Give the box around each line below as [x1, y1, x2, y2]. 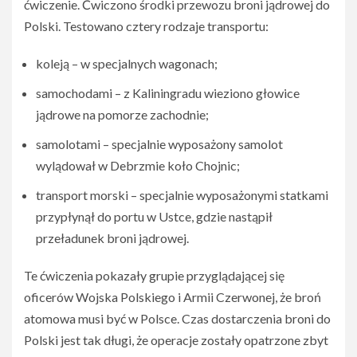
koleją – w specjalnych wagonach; [36, 56, 218, 72]
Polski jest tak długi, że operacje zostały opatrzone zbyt [24, 332, 328, 348]
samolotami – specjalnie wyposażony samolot [36, 136, 283, 152]
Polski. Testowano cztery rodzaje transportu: [24, 18, 269, 34]
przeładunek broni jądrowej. [36, 230, 189, 246]
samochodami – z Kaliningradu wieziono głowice [36, 85, 300, 101]
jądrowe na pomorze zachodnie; [36, 107, 209, 123]
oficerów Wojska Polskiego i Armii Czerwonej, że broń [24, 289, 321, 305]
